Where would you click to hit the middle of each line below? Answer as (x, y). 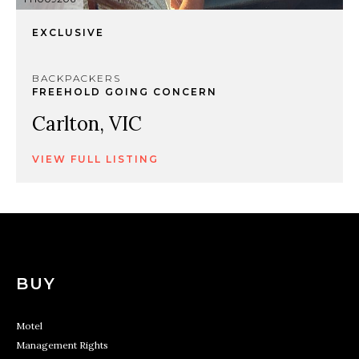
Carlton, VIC (87, 124)
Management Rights (62, 345)
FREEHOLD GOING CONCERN (127, 92)
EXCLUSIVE (70, 32)
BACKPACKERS (77, 78)
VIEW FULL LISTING (95, 159)
